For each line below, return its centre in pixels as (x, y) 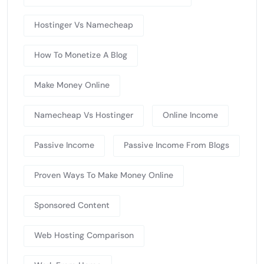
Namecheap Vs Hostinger (84, 115)
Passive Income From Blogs (176, 145)
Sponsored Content (72, 205)
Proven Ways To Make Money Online (104, 175)
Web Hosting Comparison (84, 235)
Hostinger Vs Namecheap (84, 24)
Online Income (190, 115)
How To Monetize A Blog (81, 55)
